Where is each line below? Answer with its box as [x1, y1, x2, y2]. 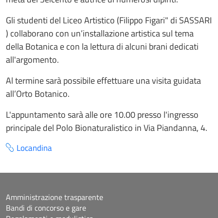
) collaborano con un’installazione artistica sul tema [6, 27, 194, 40]
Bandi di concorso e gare [6, 201, 86, 214]
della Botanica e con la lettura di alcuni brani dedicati [6, 40, 199, 53]
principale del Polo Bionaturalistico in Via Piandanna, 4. [6, 121, 207, 134]
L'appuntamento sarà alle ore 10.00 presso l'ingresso [6, 108, 199, 121]
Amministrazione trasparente [6, 191, 103, 203]
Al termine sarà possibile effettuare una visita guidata [6, 74, 201, 87]
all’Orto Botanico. [6, 87, 70, 100]
